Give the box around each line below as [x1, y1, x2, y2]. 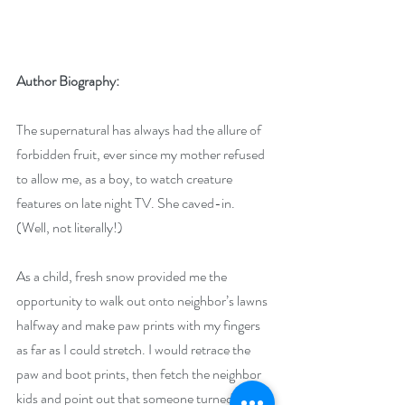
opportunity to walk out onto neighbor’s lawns [16, 289, 270, 311]
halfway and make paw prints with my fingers [16, 314, 263, 335]
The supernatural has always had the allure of [16, 118, 264, 140]
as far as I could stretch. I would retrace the [16, 338, 253, 360]
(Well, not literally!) [16, 216, 123, 238]
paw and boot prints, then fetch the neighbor [16, 363, 264, 384]
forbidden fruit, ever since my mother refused [16, 143, 268, 165]
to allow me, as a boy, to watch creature [16, 167, 235, 189]
